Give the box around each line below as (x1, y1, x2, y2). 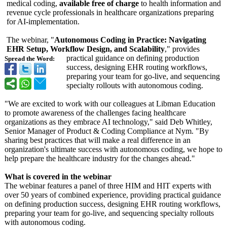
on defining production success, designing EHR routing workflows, (5, 200, 220, 208)
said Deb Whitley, (153, 118, 212, 126)
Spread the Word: (5, 55, 55, 62)
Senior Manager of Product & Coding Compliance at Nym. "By (5, 127, 209, 135)
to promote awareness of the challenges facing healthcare (5, 108, 186, 117)
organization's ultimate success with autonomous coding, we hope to (5, 145, 222, 154)
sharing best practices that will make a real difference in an (5, 136, 191, 144)
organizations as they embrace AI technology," (5, 118, 153, 126)
